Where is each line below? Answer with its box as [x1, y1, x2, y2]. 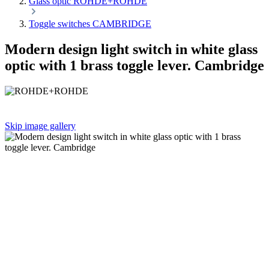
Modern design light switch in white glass [5, 41, 258, 57]
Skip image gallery [5, 120, 76, 131]
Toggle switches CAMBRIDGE [29, 19, 151, 29]
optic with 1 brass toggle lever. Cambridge [5, 57, 264, 73]
